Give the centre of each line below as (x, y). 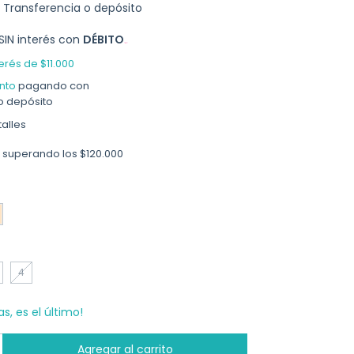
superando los (41, 154)
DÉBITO (104, 40)
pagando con (53, 86)
